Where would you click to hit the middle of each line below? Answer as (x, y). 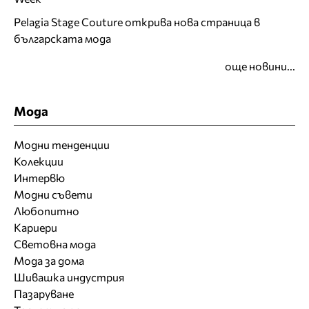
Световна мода (55, 243)
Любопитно (47, 210)
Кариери (36, 227)
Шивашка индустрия (69, 277)
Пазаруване (44, 293)
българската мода (62, 39)
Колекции (39, 161)
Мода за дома (49, 260)
